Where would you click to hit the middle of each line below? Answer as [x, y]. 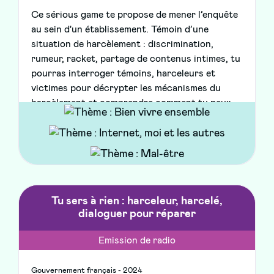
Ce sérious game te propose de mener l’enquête [135, 15]
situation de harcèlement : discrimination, [122, 44]
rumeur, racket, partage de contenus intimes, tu [136, 59]
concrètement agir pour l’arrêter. [104, 118]
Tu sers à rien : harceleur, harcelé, [137, 202]
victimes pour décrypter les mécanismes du [126, 88]
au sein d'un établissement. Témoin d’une [120, 30]
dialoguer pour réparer [137, 214]
